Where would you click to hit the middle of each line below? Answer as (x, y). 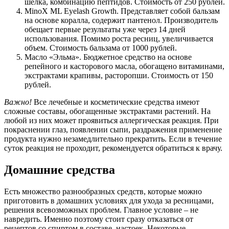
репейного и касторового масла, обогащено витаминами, (124, 66)
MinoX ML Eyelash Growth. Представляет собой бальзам (122, 11)
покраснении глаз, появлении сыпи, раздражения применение (113, 129)
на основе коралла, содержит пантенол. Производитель (121, 20)
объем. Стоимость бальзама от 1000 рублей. (101, 48)
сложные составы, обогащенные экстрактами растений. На (107, 111)
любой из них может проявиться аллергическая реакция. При (111, 120)
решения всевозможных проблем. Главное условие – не (101, 210)
